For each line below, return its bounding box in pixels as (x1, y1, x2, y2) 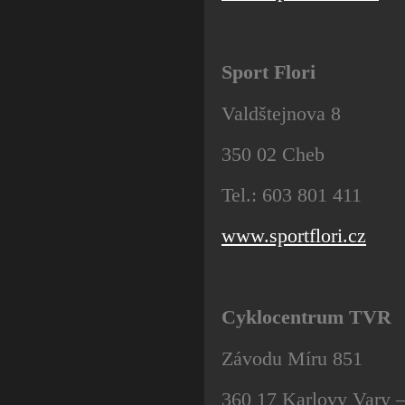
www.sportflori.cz (221, 224, 366, 248)
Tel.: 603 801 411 (221, 183, 362, 206)
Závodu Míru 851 (221, 346, 363, 370)
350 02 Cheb (221, 142, 325, 165)
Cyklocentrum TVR (221, 306, 391, 329)
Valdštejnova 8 (221, 101, 341, 125)
